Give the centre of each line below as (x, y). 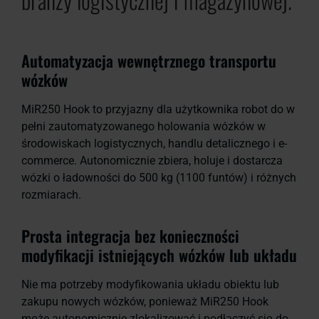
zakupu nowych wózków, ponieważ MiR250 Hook (145, 302)
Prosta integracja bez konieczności (130, 236)
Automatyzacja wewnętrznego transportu (149, 61)
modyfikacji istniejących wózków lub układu (159, 255)
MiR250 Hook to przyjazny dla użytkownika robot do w (158, 110)
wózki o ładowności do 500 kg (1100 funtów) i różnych (159, 178)
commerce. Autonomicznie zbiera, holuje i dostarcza (152, 161)
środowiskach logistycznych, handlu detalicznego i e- (154, 144)
